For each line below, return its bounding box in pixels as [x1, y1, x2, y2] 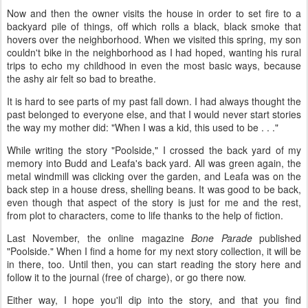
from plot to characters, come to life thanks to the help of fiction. [7, 208, 283, 222]
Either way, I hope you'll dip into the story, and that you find [7, 293, 301, 307]
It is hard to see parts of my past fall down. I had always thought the [7, 94, 301, 108]
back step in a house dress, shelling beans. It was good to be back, [7, 182, 301, 196]
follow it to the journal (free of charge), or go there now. [7, 270, 249, 284]
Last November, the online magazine [7, 231, 192, 245]
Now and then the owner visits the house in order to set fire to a [7, 6, 301, 20]
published [252, 231, 302, 245]
